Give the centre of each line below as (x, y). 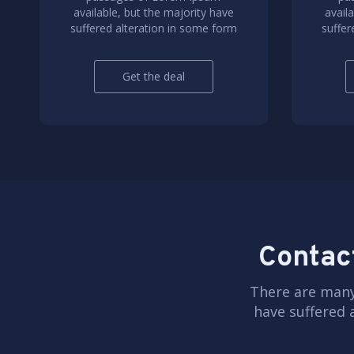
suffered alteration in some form (153, 28)
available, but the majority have (153, 12)
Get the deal (153, 76)
